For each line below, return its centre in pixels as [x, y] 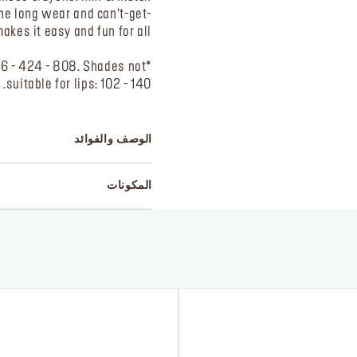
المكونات [129, 185]
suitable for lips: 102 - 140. [78, 84]
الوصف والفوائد [113, 139]
